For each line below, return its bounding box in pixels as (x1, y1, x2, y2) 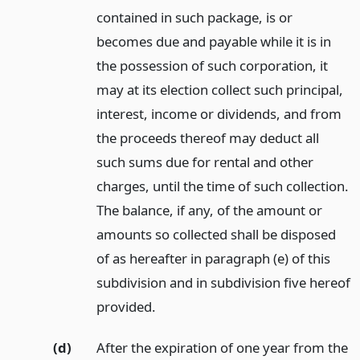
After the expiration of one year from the (96, 337, 348, 357)
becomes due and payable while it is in (96, 32, 331, 51)
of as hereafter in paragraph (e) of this (96, 249, 330, 268)
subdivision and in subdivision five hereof (96, 273, 350, 292)
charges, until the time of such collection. (96, 177, 349, 196)
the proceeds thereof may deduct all (96, 129, 319, 148)
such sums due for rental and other (96, 153, 313, 172)
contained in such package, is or (96, 8, 292, 27)
